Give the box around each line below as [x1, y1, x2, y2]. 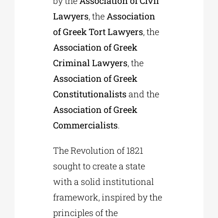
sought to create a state [53, 160, 145, 172]
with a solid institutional [53, 176, 154, 188]
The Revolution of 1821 [53, 145, 144, 157]
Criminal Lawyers [53, 57, 128, 69]
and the [127, 88, 160, 100]
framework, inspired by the [53, 191, 163, 203]
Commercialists [53, 119, 118, 131]
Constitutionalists [53, 88, 127, 100]
